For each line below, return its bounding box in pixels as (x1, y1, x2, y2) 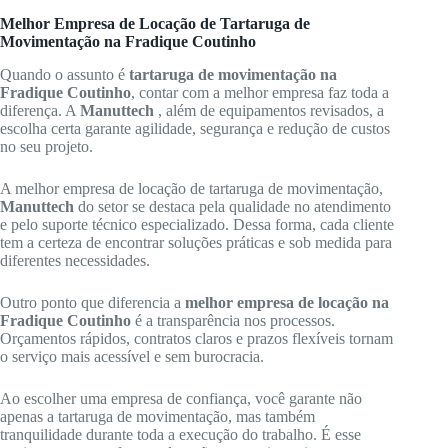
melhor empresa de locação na (185, 293, 389, 311)
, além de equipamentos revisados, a (154, 101, 384, 119)
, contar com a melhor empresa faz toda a (131, 83, 389, 101)
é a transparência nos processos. (131, 311, 335, 329)
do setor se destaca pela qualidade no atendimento (74, 197, 391, 215)
